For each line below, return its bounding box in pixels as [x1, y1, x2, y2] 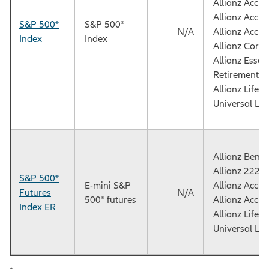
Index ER [19, 201, 56, 213]
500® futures [85, 194, 136, 205]
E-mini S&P [85, 180, 131, 191]
